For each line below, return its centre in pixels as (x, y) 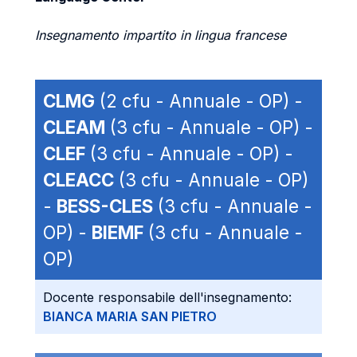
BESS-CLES (105, 206)
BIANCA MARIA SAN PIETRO (130, 316)
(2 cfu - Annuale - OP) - (199, 101)
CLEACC (78, 180)
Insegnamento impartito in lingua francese (161, 35)
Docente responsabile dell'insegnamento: (167, 297)
